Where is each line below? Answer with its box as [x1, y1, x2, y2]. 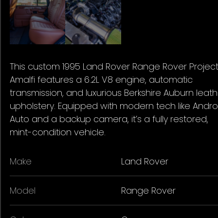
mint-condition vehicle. [10, 126, 106, 138]
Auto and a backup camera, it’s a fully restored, [10, 112, 208, 125]
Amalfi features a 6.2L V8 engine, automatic [10, 73, 193, 86]
